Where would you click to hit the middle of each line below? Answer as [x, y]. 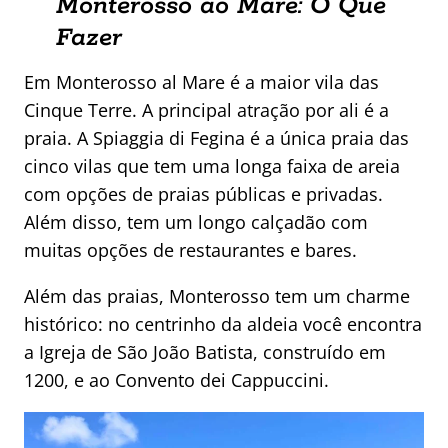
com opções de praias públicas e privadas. [203, 194]
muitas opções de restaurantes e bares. [190, 250]
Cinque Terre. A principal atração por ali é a [206, 110]
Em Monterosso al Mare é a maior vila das [201, 82]
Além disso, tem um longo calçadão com [196, 222]
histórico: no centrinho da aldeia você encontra [223, 324]
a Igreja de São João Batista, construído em [205, 352]
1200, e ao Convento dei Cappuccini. [176, 380]
